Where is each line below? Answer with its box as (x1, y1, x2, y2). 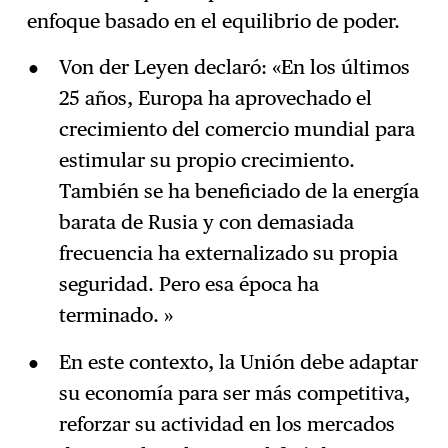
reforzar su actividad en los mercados (58, 412, 395, 437)
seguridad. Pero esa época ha (58, 272, 319, 297)
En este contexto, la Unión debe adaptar (58, 350, 418, 375)
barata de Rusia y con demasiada (58, 210, 354, 235)
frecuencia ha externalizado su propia (58, 241, 398, 266)
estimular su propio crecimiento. (58, 148, 355, 173)
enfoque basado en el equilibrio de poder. (27, 8, 401, 33)
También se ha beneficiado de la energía (58, 179, 419, 204)
